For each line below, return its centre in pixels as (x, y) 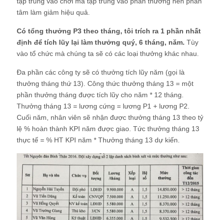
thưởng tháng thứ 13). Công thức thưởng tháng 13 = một (105, 83)
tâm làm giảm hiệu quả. (53, 12)
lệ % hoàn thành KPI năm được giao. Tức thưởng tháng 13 (108, 128)
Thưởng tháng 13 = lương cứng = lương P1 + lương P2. (103, 106)
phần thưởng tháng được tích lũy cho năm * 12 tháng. (100, 95)
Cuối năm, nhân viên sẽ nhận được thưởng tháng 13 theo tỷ (110, 117)
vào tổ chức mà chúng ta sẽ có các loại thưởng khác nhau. (108, 53)
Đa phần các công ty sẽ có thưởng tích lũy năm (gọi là (101, 72)
